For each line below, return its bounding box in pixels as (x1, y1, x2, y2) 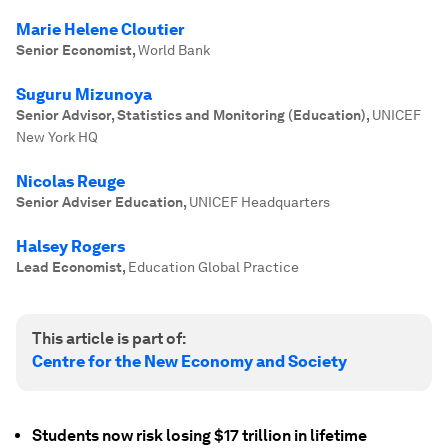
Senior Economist (16, 42, 132, 58)
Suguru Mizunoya (16, 85, 152, 104)
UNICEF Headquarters (189, 194, 330, 210)
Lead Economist (16, 259, 122, 275)
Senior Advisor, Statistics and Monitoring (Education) (16, 107, 366, 123)
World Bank (138, 42, 210, 58)
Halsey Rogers (16, 237, 125, 256)
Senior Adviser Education (16, 194, 183, 210)
